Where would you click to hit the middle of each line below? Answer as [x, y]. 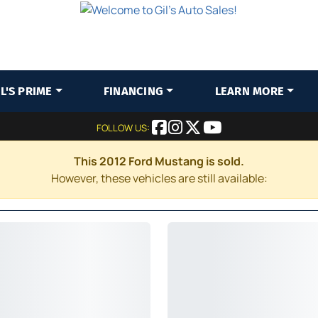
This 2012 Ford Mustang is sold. [159, 161]
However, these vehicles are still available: [159, 178]
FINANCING [133, 91]
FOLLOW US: [124, 128]
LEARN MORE [250, 91]
